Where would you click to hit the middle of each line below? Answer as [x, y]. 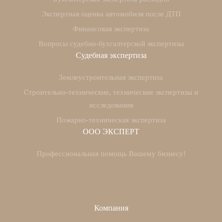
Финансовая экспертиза [111, 29]
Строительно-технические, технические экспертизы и [111, 92]
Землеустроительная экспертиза [111, 78]
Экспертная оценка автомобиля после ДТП [111, 14]
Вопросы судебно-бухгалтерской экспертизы [111, 44]
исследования [111, 105]
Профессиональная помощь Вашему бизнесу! [111, 154]
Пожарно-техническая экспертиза [111, 120]
